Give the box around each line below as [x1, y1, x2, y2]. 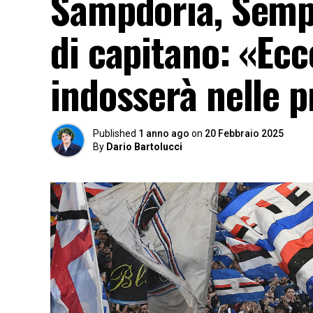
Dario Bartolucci [106, 141, 182, 152]
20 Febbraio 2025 [205, 128, 284, 139]
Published [93, 128, 136, 139]
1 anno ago [138, 128, 189, 139]
